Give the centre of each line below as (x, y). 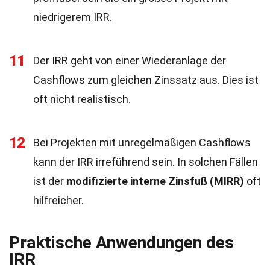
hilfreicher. (58, 200)
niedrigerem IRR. (73, 17)
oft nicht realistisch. (82, 99)
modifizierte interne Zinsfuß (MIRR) (155, 181)
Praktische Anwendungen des (121, 243)
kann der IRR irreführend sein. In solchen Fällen (146, 162)
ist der (50, 181)
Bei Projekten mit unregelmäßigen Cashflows (142, 143)
